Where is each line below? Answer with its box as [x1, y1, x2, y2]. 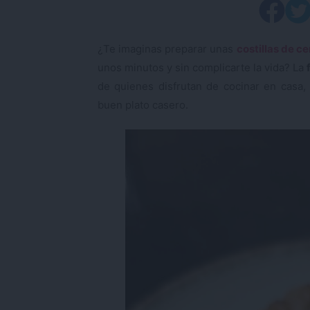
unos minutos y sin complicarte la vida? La [98, 60, 307, 74]
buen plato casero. [98, 98, 188, 111]
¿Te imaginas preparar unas [98, 42, 237, 55]
